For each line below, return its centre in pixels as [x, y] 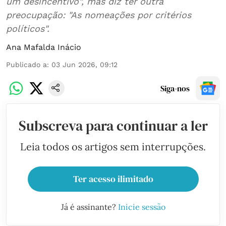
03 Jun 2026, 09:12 [84, 65]
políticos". [28, 29]
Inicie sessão [142, 207]
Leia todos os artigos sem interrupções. [113, 147]
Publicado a [26, 65]
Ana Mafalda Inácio [44, 47]
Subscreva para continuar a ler [113, 126]
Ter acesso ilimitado [113, 179]
